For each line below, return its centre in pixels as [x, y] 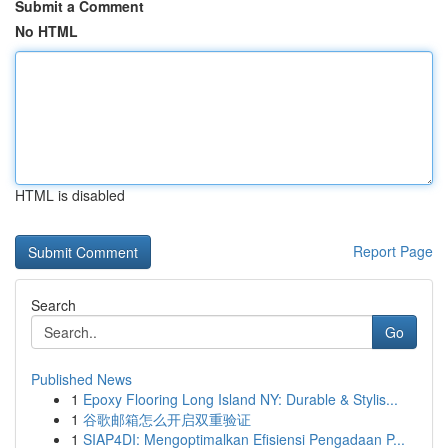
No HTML [46, 31]
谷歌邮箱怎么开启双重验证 [167, 419]
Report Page [393, 251]
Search [53, 305]
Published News [81, 379]
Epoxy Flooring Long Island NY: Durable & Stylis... [240, 399]
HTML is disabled [70, 195]
